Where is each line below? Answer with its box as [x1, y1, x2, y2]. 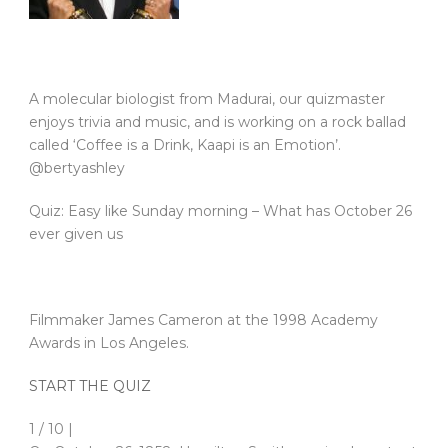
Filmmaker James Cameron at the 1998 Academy [29, 311, 378, 330]
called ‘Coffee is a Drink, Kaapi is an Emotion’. [29, 136, 341, 155]
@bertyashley [29, 159, 125, 178]
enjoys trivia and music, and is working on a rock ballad [29, 113, 406, 132]
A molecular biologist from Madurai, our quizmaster [29, 90, 385, 109]
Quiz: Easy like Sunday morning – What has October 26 [29, 202, 412, 221]
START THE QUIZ [29, 377, 151, 396]
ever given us [29, 225, 123, 244]
